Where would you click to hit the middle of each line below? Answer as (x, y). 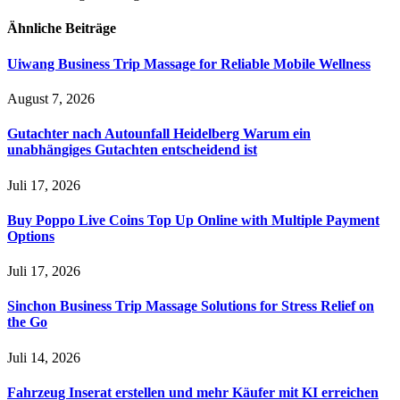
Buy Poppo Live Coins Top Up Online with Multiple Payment (193, 220)
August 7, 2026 (51, 99)
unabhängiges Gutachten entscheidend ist (132, 150)
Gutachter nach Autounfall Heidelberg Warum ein (159, 134)
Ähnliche (36, 29)
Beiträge (91, 29)
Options (31, 236)
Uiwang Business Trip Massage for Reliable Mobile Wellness (189, 63)
